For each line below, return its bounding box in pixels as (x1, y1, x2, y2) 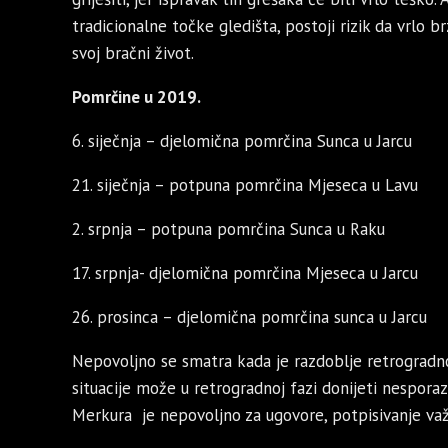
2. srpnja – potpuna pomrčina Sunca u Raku (72, 218, 385, 241)
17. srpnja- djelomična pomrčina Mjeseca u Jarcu (72, 262, 418, 285)
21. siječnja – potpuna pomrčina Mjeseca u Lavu (72, 174, 418, 197)
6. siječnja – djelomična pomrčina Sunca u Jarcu (72, 130, 412, 153)
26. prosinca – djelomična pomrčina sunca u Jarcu (72, 306, 427, 329)
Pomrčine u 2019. (72, 86, 201, 109)
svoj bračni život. (72, 42, 194, 65)
